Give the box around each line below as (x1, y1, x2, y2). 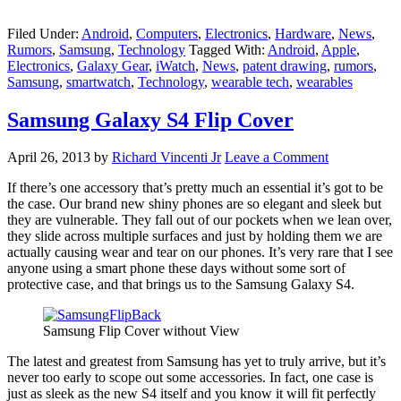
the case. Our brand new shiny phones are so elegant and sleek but (7, 196, 381, 212)
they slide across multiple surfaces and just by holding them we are (7, 228, 382, 244)
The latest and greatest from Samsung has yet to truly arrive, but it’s (7, 354, 386, 370)
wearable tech (211, 73, 289, 90)
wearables (296, 73, 353, 90)
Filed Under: (7, 25, 81, 41)
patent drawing (243, 57, 327, 73)
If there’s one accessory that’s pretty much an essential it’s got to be (7, 180, 383, 196)
